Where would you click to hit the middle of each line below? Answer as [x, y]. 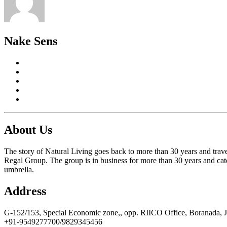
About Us [28, 130]
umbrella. [19, 170]
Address [25, 191]
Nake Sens [31, 41]
